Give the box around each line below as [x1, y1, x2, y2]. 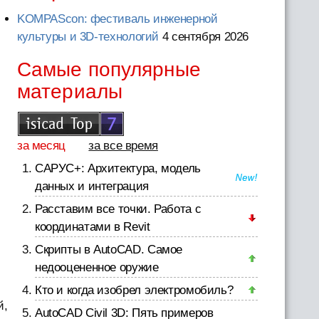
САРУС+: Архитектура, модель [34, 162, 201, 175]
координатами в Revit [34, 220, 150, 234]
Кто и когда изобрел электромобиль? [34, 283, 234, 297]
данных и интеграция [34, 179, 149, 193]
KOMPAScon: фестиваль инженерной [16, 12, 218, 26]
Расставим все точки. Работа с [34, 202, 202, 216]
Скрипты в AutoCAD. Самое [34, 243, 183, 256]
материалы [16, 80, 122, 103]
